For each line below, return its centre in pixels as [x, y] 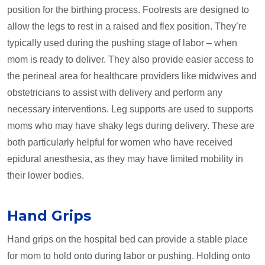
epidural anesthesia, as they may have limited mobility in [125, 159]
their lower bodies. [46, 176]
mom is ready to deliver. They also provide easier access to [130, 60]
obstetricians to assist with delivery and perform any [115, 93]
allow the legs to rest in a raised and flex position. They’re [127, 27]
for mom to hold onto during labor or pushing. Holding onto [129, 256]
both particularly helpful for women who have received [120, 143]
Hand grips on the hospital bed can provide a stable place [127, 240]
